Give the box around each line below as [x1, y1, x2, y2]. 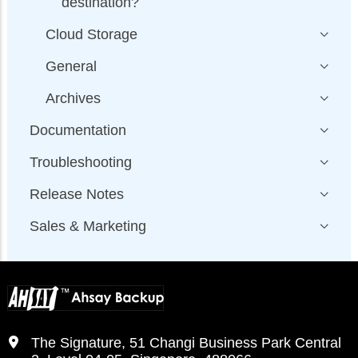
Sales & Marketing [30, 217, 146, 234]
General [46, 58, 97, 74]
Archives [46, 89, 101, 106]
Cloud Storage [46, 26, 137, 42]
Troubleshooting [30, 153, 132, 170]
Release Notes [30, 185, 124, 202]
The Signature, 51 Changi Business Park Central [31, 334, 341, 351]
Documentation [30, 121, 126, 138]
